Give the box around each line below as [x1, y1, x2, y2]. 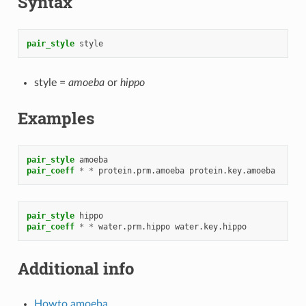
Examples [17, 107, 94, 129]
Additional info [17, 257, 134, 279]
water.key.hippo [174, 221, 247, 232]
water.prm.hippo [98, 221, 170, 232]
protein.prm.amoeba [98, 165, 184, 176]
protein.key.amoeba [189, 165, 275, 176]
